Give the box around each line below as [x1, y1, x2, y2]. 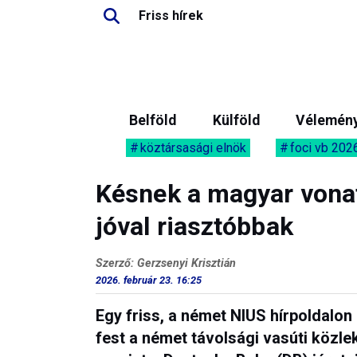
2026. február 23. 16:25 [96, 274, 202, 286]
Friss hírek [139, 8, 203, 23]
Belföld [129, 112, 176, 128]
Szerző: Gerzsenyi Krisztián [96, 257, 236, 270]
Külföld [212, 112, 260, 128]
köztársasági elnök [140, 140, 246, 155]
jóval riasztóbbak [96, 211, 293, 241]
